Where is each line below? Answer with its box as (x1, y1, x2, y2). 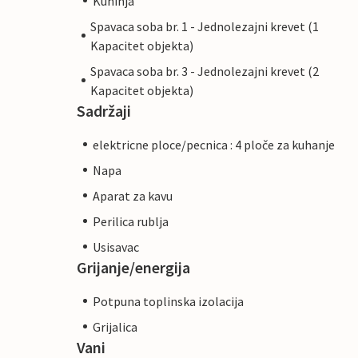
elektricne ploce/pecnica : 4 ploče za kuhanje (93, 136, 335, 153)
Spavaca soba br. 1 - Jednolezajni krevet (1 (89, 18, 319, 34)
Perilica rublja (93, 213, 169, 229)
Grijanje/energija (77, 257, 190, 277)
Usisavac (93, 238, 139, 255)
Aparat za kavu (93, 187, 173, 204)
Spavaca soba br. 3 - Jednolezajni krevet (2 (89, 62, 319, 79)
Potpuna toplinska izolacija (93, 292, 244, 309)
